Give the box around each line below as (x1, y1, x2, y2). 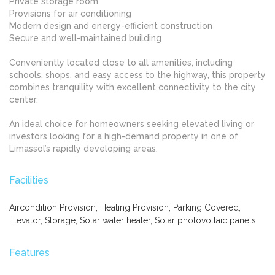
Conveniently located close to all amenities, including (9, 58, 233, 68)
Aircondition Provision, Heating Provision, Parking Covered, (9, 203, 241, 213)
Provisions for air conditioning (9, 9, 131, 19)
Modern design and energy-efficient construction (9, 21, 212, 31)
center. (9, 95, 38, 105)
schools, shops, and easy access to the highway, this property (9, 70, 266, 80)
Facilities (9, 174, 48, 187)
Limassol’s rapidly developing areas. (9, 144, 158, 154)
